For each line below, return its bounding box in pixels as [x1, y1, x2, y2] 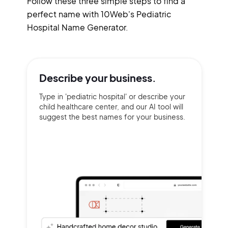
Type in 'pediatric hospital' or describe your [39, 92, 185, 101]
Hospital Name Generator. [26, 22, 128, 33]
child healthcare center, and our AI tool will [39, 102, 183, 111]
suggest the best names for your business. [39, 112, 185, 121]
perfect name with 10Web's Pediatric [26, 9, 172, 19]
